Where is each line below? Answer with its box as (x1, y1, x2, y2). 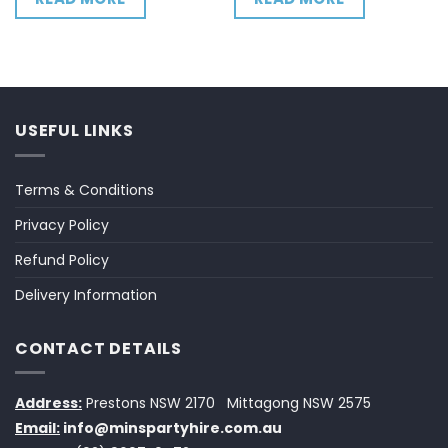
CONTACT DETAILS (15, 336, 182, 360)
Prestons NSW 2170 (82, 393, 215, 414)
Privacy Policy (15, 214, 109, 235)
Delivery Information (15, 284, 157, 305)
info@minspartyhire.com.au (63, 418, 282, 439)
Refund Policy (15, 249, 109, 270)
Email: (15, 418, 60, 439)
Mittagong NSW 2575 (219, 393, 371, 414)
